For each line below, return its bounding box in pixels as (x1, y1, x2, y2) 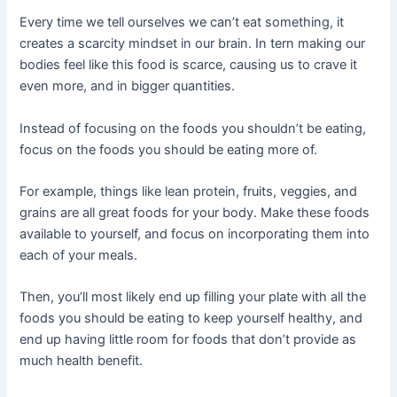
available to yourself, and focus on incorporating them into (19, 225, 370, 242)
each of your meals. (19, 246, 138, 263)
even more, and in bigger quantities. (19, 78, 236, 95)
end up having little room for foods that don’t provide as (19, 331, 357, 348)
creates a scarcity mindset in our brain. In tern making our (19, 35, 366, 52)
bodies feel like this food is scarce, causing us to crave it (19, 57, 358, 74)
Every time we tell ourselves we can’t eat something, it (19, 14, 345, 31)
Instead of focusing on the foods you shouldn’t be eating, (19, 120, 367, 136)
